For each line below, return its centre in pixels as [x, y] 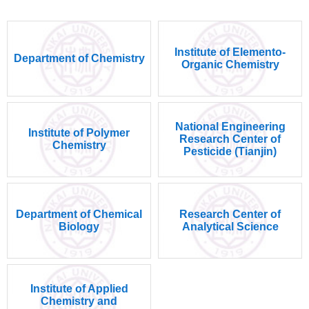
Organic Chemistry [230, 65]
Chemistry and [79, 301]
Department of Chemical [79, 214]
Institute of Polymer [79, 133]
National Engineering [230, 127]
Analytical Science [230, 226]
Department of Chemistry [79, 59]
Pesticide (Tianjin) [230, 152]
